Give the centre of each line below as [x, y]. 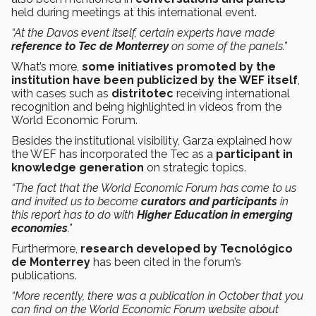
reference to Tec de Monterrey [90, 47]
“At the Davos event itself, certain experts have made [143, 33]
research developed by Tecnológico [185, 249]
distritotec [142, 94]
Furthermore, [44, 249]
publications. [44, 276]
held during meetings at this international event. [134, 13]
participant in [254, 154]
